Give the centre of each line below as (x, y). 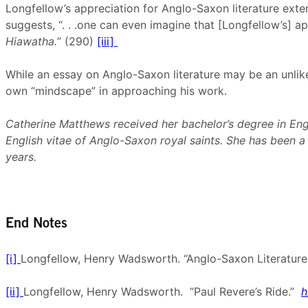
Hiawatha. (31, 41)
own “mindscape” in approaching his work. (116, 91)
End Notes (36, 224)
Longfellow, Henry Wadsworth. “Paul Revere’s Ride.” (162, 291)
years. (21, 157)
